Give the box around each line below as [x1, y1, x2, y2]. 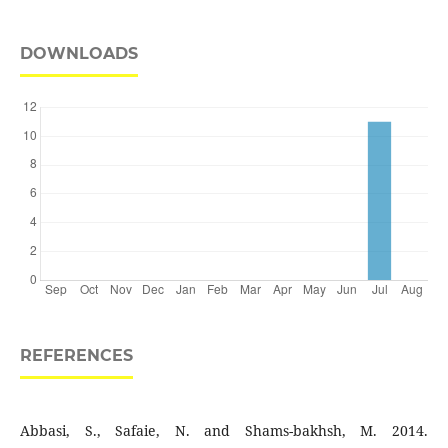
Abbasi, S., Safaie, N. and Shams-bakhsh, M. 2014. [19, 421, 429, 441]
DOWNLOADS [19, 44, 138, 64]
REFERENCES [19, 346, 133, 366]
